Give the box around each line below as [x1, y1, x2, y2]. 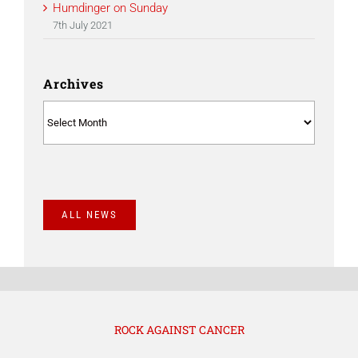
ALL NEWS [62, 208, 117, 221]
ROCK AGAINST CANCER [113, 321, 245, 337]
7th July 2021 [53, 18, 113, 31]
